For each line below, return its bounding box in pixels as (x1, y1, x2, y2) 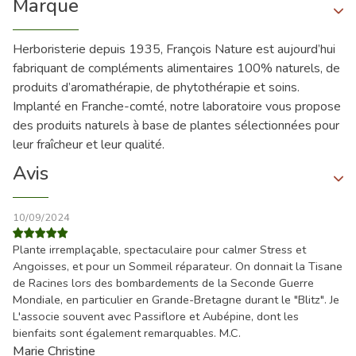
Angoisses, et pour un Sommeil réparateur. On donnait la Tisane (13, 258, 342, 275)
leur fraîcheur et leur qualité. (13, 136, 164, 154)
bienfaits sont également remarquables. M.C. (13, 325, 241, 342)
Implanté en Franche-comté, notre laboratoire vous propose (13, 98, 341, 116)
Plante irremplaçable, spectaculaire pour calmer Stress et (13, 242, 306, 258)
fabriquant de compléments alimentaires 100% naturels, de (13, 60, 340, 78)
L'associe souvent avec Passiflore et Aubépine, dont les (13, 308, 299, 325)
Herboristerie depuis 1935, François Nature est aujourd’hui (13, 41, 335, 59)
